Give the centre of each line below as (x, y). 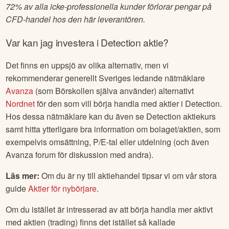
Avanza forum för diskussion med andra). (80, 155)
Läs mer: (23, 176)
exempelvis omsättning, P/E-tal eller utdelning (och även (108, 142)
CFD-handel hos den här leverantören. (76, 19)
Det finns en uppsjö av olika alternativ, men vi (87, 65)
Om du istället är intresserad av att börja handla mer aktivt (109, 210)
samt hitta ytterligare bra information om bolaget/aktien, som (113, 129)
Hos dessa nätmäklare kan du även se (76, 117)
